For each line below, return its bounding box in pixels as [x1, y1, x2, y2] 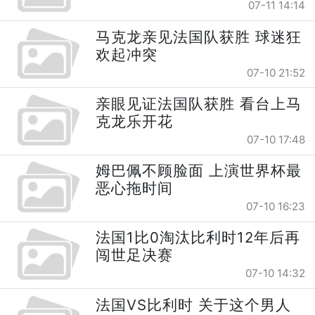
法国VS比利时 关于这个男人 [96, 295, 292, 314]
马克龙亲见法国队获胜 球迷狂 [96, 27, 302, 46]
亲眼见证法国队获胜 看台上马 [96, 94, 302, 112]
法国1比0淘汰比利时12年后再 [96, 229, 301, 247]
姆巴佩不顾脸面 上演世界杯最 [96, 162, 302, 180]
